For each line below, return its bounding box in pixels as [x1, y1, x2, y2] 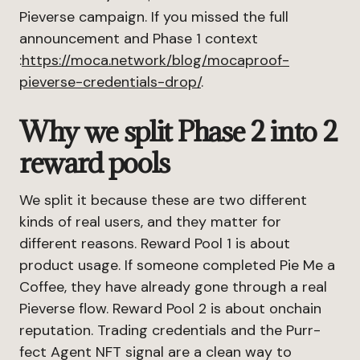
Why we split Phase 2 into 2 [19, 113, 337, 149]
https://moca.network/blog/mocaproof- [22, 51, 289, 70]
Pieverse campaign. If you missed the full [19, 7, 288, 27]
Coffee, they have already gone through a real [19, 277, 327, 297]
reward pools [19, 145, 170, 181]
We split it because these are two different [19, 190, 307, 210]
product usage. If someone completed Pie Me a [19, 256, 335, 275]
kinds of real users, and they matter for [19, 212, 281, 231]
